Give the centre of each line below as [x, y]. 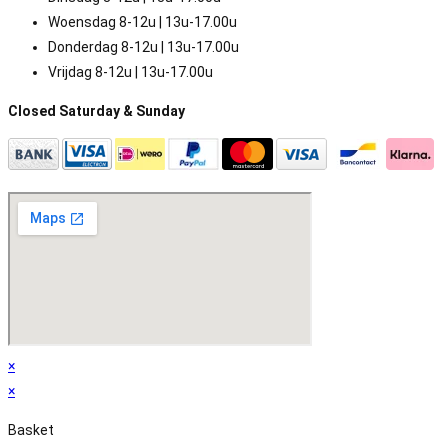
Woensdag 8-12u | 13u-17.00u [142, 22]
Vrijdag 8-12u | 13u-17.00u [130, 72]
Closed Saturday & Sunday [96, 111]
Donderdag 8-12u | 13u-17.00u [143, 47]
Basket [31, 430]
